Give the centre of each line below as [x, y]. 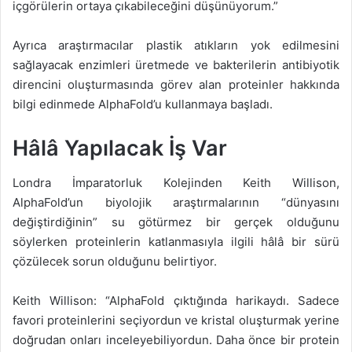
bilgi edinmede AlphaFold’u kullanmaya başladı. [143, 104]
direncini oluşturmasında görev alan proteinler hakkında [176, 84]
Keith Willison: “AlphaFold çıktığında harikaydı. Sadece [176, 301]
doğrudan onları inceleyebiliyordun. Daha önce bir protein [176, 340]
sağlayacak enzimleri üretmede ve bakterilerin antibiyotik [176, 64]
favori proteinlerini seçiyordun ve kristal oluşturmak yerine [176, 321]
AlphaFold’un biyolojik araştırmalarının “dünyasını [176, 203]
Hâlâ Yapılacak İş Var [120, 148]
